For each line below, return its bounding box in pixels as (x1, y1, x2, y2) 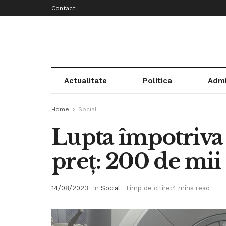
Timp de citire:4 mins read (125, 184, 210, 192)
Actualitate (64, 76, 107, 85)
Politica (142, 76, 172, 85)
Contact (51, 5, 75, 12)
